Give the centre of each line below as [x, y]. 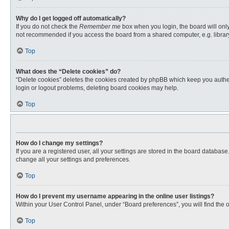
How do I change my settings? [59, 143]
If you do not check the [48, 27]
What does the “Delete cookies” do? [68, 72]
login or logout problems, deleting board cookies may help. [97, 88]
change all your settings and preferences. [73, 159]
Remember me [100, 27]
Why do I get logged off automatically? [71, 18]
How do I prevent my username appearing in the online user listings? [115, 196]
